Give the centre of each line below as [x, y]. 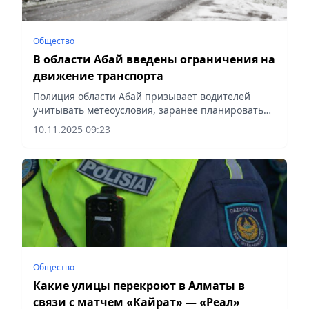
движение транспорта [98, 76]
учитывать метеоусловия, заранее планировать [148, 110]
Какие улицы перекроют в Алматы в [139, 285]
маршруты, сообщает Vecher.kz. [109, 123]
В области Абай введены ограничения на [154, 59]
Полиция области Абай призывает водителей [142, 96]
